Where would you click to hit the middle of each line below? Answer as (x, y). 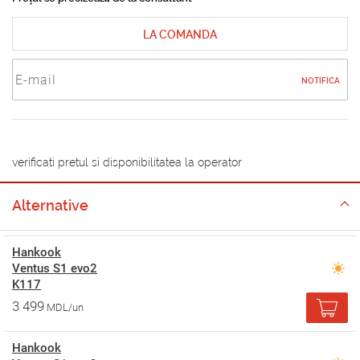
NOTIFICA (321, 81)
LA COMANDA (180, 35)
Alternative (50, 206)
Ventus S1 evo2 (55, 269)
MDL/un (65, 308)
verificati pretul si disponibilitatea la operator (127, 163)
